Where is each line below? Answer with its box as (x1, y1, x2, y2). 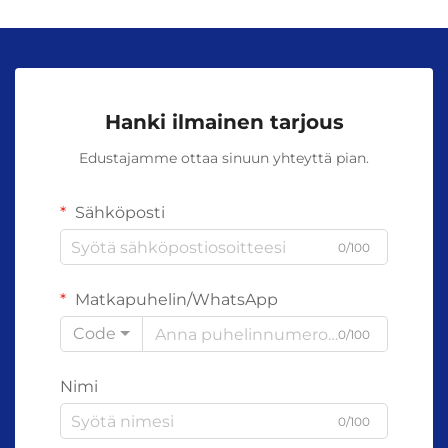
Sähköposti (71, 203, 165, 223)
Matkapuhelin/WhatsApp (71, 290, 278, 310)
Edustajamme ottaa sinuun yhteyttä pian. (79, 149, 369, 168)
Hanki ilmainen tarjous (104, 110, 344, 135)
